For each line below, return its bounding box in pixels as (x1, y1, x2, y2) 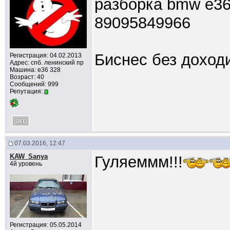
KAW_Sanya (9, 152, 48, 160)
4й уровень (9, 160, 42, 167)
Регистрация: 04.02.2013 (9, 52, 82, 59)
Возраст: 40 (9, 73, 44, 81)
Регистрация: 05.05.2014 (9, 221, 82, 228)
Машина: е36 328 (9, 66, 61, 73)
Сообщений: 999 (9, 81, 59, 88)
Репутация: (9, 88, 44, 95)
